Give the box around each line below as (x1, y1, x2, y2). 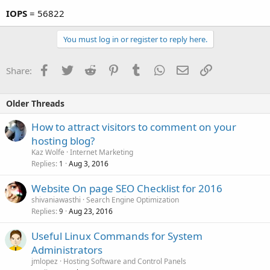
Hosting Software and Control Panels (63, 256, 186, 266)
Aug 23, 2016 (69, 206, 113, 216)
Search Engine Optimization (86, 194, 179, 205)
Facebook (49, 63, 90, 75)
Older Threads (6, 97, 64, 109)
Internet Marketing (70, 146, 133, 157)
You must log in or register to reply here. (63, 33, 207, 45)
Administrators (31, 242, 102, 257)
